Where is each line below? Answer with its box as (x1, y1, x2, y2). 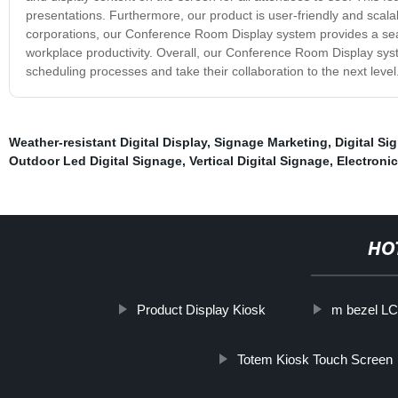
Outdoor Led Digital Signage (8, 153, 182, 168)
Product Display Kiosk (137, 301, 267, 317)
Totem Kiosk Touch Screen (236, 351, 393, 367)
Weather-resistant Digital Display (8, 134, 207, 149)
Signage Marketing (213, 134, 328, 149)
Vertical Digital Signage (188, 153, 330, 168)
